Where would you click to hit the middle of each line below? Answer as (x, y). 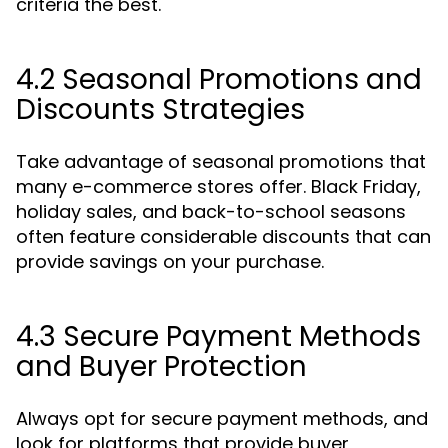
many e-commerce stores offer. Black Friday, (218, 186)
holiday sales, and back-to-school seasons (211, 211)
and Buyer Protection (161, 366)
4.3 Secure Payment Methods (218, 336)
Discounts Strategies (160, 109)
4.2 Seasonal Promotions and (219, 79)
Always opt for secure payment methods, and (222, 418)
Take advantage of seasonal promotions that (221, 161)
